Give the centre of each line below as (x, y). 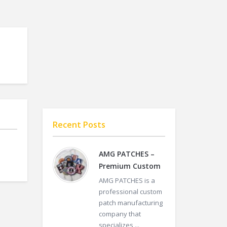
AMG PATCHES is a (127, 180)
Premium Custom (129, 166)
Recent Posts (79, 125)
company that (120, 214)
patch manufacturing (130, 203)
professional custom (130, 192)
